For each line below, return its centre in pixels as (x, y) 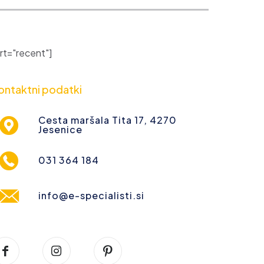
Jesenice (60, 129)
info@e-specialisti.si (91, 195)
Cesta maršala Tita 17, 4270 (107, 120)
